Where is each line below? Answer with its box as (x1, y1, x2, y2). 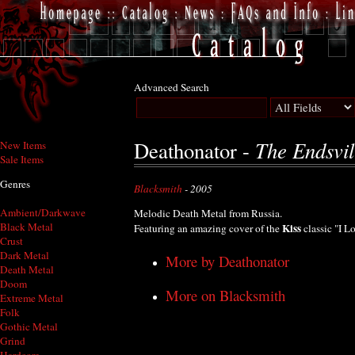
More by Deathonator (166, 250, 289, 271)
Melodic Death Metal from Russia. (134, 206, 282, 221)
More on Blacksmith (166, 285, 285, 306)
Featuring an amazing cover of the (134, 221, 282, 236)
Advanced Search (134, 80, 209, 94)
